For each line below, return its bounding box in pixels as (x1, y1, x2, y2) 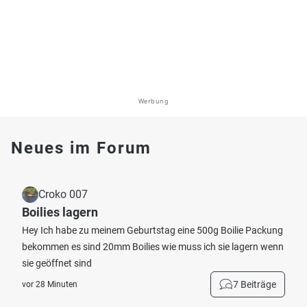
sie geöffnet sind (22, 258, 92, 269)
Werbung (138, 97, 169, 106)
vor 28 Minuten (22, 280, 77, 289)
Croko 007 (38, 188, 88, 201)
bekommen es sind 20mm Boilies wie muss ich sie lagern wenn (22, 241, 284, 252)
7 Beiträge (233, 279, 276, 290)
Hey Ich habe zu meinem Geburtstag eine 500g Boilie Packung (22, 225, 283, 236)
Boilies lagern (22, 205, 98, 219)
